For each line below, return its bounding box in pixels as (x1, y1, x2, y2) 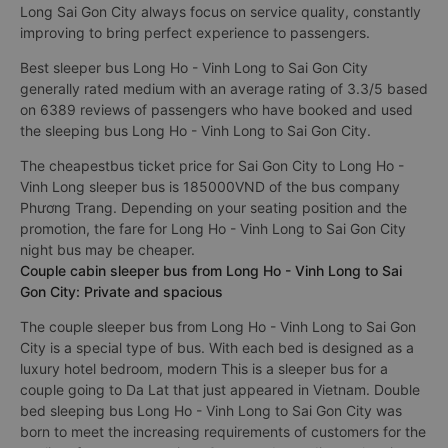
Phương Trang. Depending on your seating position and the (20, 199, 407, 216)
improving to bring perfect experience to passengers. (20, 24, 370, 41)
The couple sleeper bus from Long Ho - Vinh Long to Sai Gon (20, 318, 416, 335)
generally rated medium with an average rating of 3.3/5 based (20, 80, 428, 97)
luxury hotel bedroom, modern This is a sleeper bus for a (20, 360, 388, 377)
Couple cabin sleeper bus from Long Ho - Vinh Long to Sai (20, 262, 402, 279)
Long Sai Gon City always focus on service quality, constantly (20, 3, 421, 20)
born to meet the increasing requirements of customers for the (20, 423, 426, 440)
